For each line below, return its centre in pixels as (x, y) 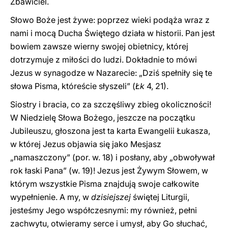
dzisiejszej (111, 197)
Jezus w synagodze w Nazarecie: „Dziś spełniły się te (111, 73)
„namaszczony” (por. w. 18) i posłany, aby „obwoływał (112, 157)
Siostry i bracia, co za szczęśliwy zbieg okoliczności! (111, 104)
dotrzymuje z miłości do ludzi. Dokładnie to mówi (104, 60)
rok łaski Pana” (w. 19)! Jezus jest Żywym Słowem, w (109, 170)
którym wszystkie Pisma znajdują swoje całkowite (105, 184)
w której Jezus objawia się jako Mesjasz (86, 144)
